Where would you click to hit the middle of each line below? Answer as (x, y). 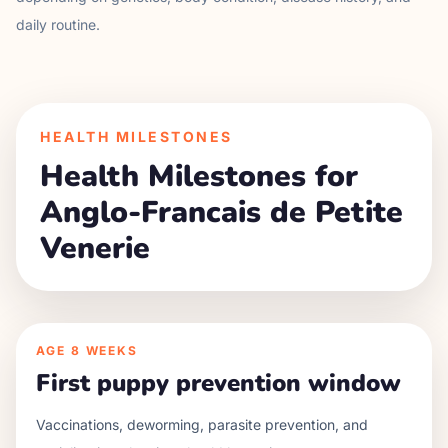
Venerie (95, 248)
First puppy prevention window (218, 383)
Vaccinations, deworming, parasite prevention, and (202, 424)
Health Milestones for (199, 176)
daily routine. (58, 24)
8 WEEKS (104, 350)
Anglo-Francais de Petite (221, 212)
